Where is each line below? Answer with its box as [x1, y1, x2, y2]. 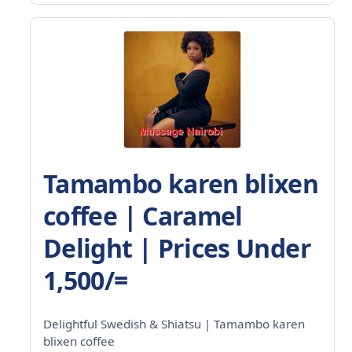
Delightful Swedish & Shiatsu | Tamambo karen [43, 315, 305, 332]
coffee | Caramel [43, 198, 243, 233]
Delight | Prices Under [43, 230, 311, 265]
